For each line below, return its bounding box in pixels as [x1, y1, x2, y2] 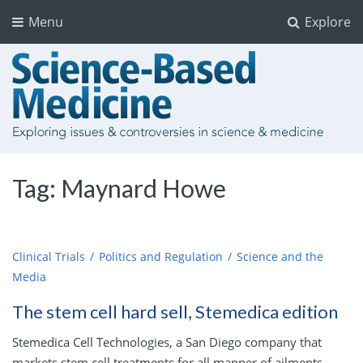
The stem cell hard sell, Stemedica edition [12, 301, 338, 323]
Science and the [237, 249, 323, 265]
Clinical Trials [12, 249, 85, 265]
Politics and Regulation [99, 249, 223, 265]
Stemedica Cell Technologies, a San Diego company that [12, 334, 322, 351]
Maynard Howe [61, 173, 226, 203]
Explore [301, 13, 351, 31]
